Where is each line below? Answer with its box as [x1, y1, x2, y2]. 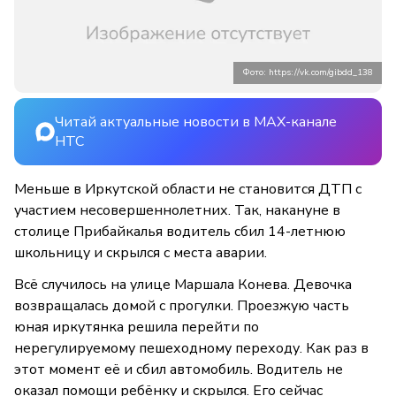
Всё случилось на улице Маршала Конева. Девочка [14, 275, 352, 295]
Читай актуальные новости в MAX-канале [55, 112, 337, 133]
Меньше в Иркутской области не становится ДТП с [14, 179, 362, 200]
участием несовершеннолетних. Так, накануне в [14, 201, 340, 221]
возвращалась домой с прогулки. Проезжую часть [14, 296, 349, 316]
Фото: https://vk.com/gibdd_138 [242, 66, 373, 80]
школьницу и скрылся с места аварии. [14, 243, 267, 263]
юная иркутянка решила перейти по [14, 317, 259, 338]
